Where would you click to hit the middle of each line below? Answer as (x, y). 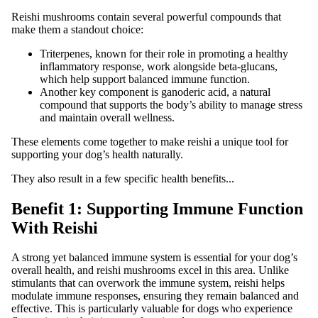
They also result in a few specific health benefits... (123, 178)
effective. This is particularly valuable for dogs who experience (152, 309)
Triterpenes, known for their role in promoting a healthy (164, 53)
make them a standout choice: (77, 29)
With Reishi (55, 227)
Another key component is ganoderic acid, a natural (155, 92)
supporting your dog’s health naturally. (97, 154)
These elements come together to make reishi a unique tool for (150, 141)
